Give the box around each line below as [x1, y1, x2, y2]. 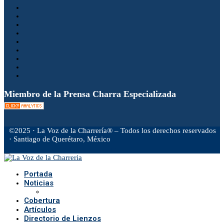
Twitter [36, 145, 58, 153]
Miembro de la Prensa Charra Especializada [4, 89, 176, 99]
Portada [24, 169, 52, 179]
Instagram [60, 145, 91, 153]
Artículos [24, 205, 56, 214]
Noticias [24, 178, 53, 188]
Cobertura [24, 196, 60, 205]
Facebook [4, 145, 34, 153]
